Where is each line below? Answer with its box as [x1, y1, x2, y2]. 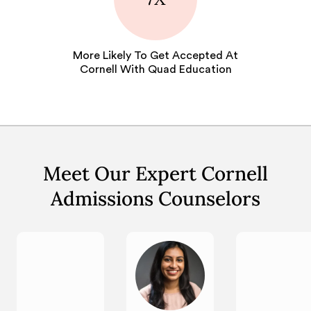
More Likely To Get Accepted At [73, 50, 238, 62]
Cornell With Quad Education [79, 64, 232, 76]
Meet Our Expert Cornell [43, 161, 268, 187]
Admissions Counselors [51, 186, 260, 212]
